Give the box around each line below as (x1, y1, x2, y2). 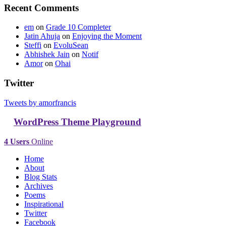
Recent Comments (4, 2, 79, 13)
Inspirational (24, 200, 64, 209)
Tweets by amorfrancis (4, 98, 76, 107)
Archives (24, 182, 53, 191)
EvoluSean (53, 41, 88, 50)
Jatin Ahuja (24, 32, 60, 41)
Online (29, 137, 53, 146)
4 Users (4, 137, 29, 146)
